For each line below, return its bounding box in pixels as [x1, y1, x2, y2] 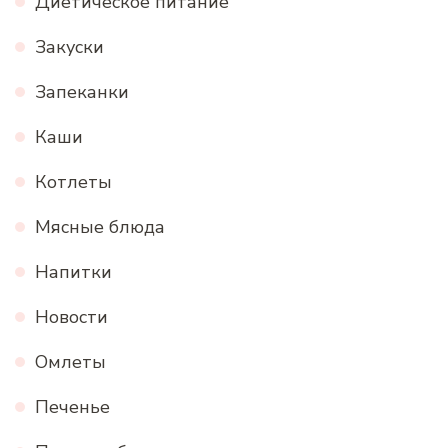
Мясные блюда [35, 215, 165, 240]
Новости [35, 305, 108, 330]
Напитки [35, 260, 112, 285]
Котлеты [35, 170, 112, 195]
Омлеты [35, 350, 106, 375]
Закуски [35, 35, 104, 60]
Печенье [35, 395, 110, 420]
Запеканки [35, 80, 129, 105]
